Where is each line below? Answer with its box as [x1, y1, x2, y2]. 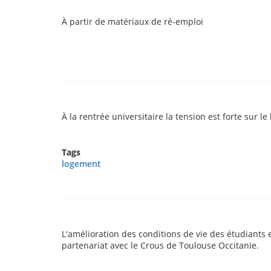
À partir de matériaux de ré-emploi [62, 16, 203, 27]
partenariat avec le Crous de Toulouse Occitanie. [62, 240, 259, 251]
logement [62, 158, 101, 169]
